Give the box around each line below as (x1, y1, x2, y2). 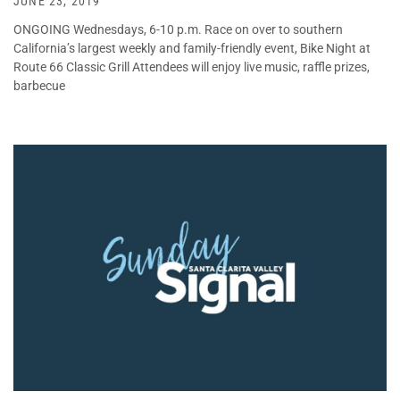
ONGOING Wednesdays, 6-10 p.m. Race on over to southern (13, 21, 343, 37)
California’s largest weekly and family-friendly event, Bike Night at (13, 40, 371, 55)
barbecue (13, 78, 65, 93)
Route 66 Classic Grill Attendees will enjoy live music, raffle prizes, (13, 59, 370, 74)
